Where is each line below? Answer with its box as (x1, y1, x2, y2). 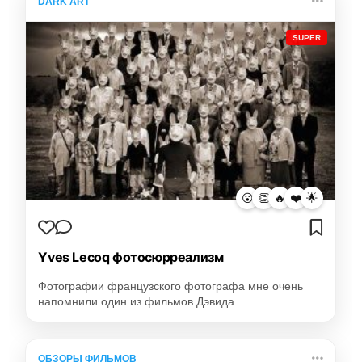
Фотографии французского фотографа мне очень (38, 280, 304, 293)
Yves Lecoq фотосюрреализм (38, 249, 224, 266)
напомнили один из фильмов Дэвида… (38, 296, 246, 309)
